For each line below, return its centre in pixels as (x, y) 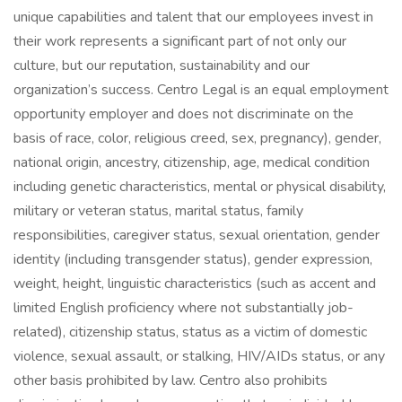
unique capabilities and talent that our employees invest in (193, 17)
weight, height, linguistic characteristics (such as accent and (195, 284)
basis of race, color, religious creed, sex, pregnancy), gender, (197, 138)
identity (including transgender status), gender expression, (193, 259)
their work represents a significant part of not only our (180, 41)
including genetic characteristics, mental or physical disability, (200, 187)
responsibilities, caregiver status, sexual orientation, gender (197, 235)
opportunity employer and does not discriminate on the (184, 114)
